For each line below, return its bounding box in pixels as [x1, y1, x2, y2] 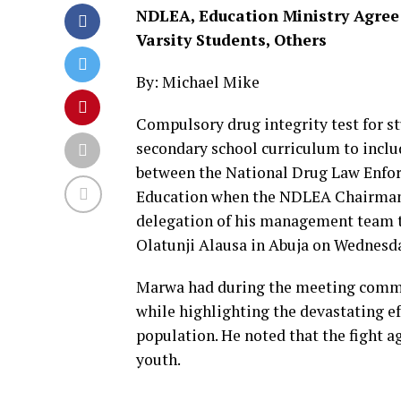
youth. [136, 349, 181, 370]
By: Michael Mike [136, 72, 260, 92]
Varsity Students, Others [136, 30, 327, 50]
